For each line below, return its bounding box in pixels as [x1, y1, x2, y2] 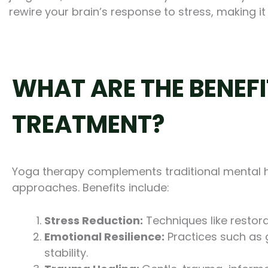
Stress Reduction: [44, 213, 143, 229]
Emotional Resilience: [44, 229, 165, 245]
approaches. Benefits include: [12, 179, 169, 195]
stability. [44, 245, 88, 261]
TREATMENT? [12, 107, 165, 141]
